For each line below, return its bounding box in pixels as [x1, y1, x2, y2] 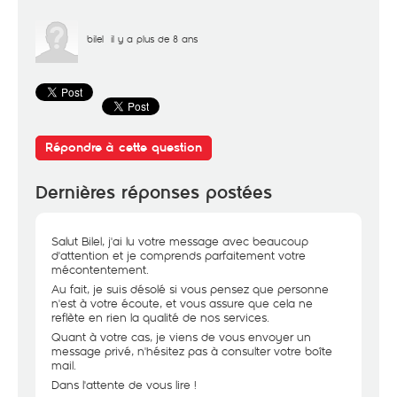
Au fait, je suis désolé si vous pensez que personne [51, 281, 329, 297]
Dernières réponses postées [35, 182, 272, 204]
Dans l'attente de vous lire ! [51, 377, 197, 393]
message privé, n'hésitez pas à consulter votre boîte [51, 343, 332, 359]
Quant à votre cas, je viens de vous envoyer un [51, 329, 311, 345]
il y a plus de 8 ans [111, 32, 198, 45]
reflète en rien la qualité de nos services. [51, 309, 269, 325]
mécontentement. [51, 261, 149, 277]
